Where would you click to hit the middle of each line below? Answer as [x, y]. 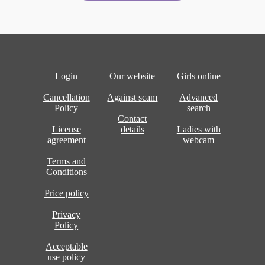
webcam [199, 140]
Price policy [66, 193]
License [66, 129]
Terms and [67, 161]
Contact [132, 118]
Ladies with [198, 129]
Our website [132, 76]
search [198, 108]
